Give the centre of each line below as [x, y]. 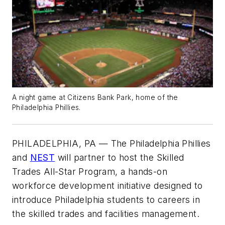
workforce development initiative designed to [107, 185]
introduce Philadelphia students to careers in [106, 199]
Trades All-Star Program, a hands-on [90, 171]
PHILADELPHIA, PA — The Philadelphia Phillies [111, 143]
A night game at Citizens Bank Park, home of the [95, 97]
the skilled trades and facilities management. [106, 213]
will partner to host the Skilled [120, 157]
